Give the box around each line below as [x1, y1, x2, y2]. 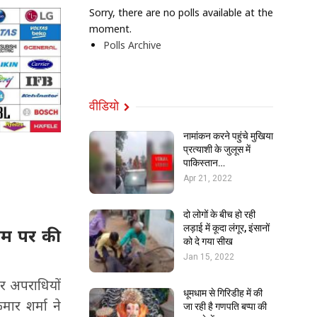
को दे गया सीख [183, 235, 233, 247]
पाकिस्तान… [183, 157, 225, 168]
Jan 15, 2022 [183, 251, 234, 262]
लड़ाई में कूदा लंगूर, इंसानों [183, 221, 270, 234]
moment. [89, 22, 132, 35]
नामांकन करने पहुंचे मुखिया [183, 130, 273, 142]
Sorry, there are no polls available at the [89, 6, 273, 19]
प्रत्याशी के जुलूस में [183, 144, 250, 155]
